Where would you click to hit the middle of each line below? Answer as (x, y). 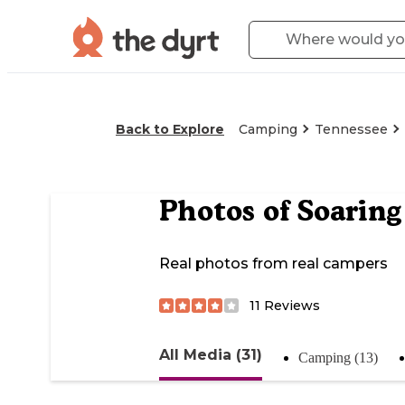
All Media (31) (211, 354)
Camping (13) (338, 357)
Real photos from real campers (273, 264)
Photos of (228, 211)
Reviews (290, 305)
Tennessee (351, 129)
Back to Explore (170, 129)
